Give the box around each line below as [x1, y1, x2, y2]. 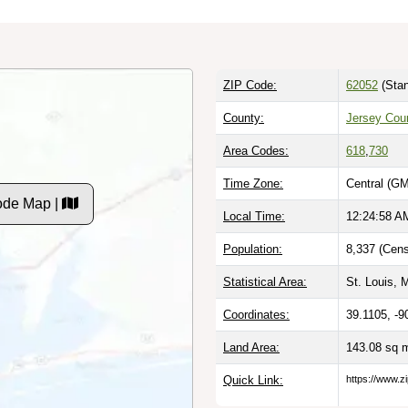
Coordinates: [223, 307, 290, 321]
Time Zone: [223, 176, 283, 190]
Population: [223, 241, 282, 256]
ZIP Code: [223, 77, 277, 92]
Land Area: [223, 340, 280, 354]
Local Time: [223, 209, 285, 223]
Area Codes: [223, 143, 289, 158]
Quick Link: [223, 372, 283, 387]
